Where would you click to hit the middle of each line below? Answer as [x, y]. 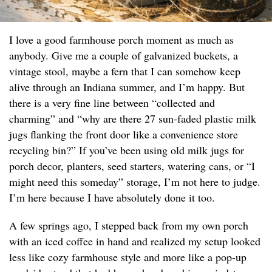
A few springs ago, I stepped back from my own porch [129, 226]
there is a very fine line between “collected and [112, 103]
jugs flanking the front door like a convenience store [124, 134]
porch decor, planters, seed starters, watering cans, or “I [132, 166]
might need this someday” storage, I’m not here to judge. [135, 182]
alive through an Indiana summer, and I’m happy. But [127, 87]
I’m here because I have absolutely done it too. [112, 198]
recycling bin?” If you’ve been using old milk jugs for [127, 150]
